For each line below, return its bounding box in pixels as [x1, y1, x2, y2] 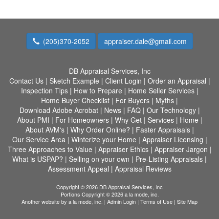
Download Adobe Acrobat [19, 105, 98, 115]
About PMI [17, 114, 49, 125]
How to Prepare [73, 85, 122, 95]
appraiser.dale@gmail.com [104, 36, 187, 46]
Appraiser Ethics [98, 144, 149, 154]
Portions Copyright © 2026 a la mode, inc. [60, 190, 159, 198]
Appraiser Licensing [142, 134, 203, 144]
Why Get [114, 114, 142, 125]
